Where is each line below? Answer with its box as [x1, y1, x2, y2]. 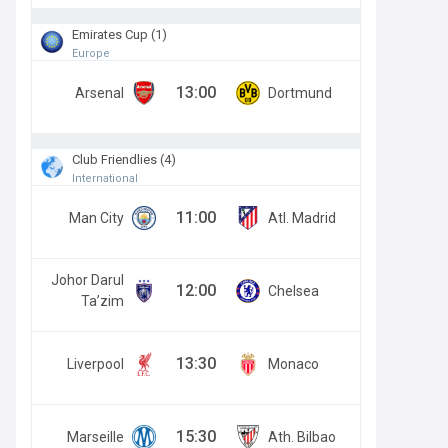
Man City [69, 209, 124, 226]
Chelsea [268, 282, 319, 299]
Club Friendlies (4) [72, 151, 176, 167]
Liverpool [67, 355, 124, 372]
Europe [72, 46, 110, 60]
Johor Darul [51, 272, 124, 288]
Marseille [67, 428, 124, 445]
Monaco [268, 355, 319, 372]
